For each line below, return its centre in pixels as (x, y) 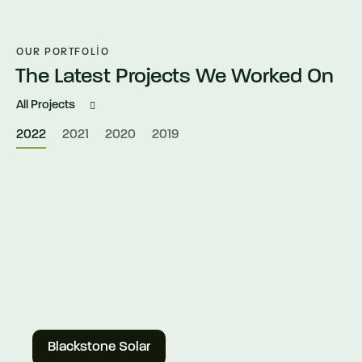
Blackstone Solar (99, 347)
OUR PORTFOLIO (63, 52)
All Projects (46, 105)
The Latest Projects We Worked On (175, 77)
